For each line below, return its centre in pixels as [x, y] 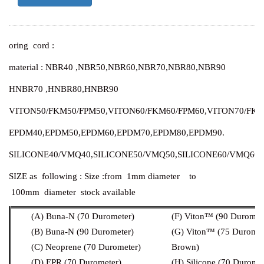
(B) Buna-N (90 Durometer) [82, 231]
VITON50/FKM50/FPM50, [58, 110]
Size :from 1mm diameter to [141, 176]
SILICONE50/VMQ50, [135, 154]
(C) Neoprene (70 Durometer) [86, 247]
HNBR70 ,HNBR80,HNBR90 [64, 89]
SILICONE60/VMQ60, [220, 154]
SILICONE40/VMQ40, [51, 154]
